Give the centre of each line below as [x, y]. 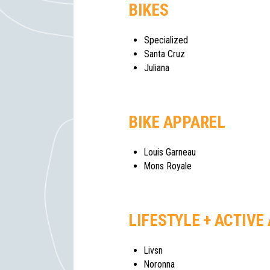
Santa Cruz [165, 54]
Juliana [157, 68]
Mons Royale [168, 166]
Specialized [166, 40]
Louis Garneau [170, 152]
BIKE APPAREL [177, 123]
